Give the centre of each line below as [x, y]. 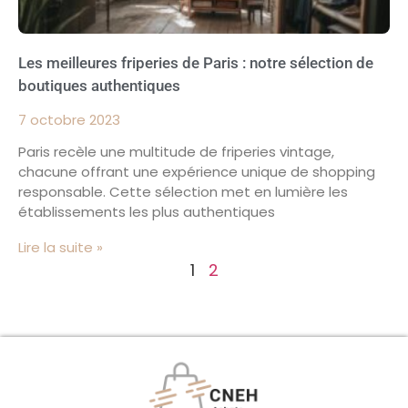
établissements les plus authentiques [147, 211]
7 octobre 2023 [69, 119]
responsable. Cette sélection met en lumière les [183, 191]
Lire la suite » [61, 247]
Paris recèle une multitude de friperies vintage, [176, 151]
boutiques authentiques [99, 85]
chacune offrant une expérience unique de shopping [197, 171]
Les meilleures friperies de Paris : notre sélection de [196, 62]
